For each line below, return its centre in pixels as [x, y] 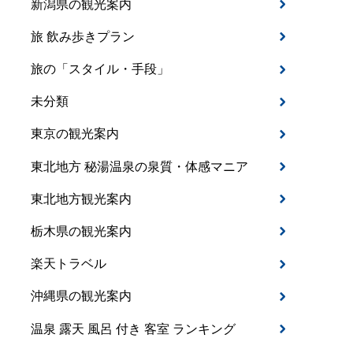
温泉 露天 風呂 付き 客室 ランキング [134, 329]
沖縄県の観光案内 [82, 296]
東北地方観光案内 [82, 199]
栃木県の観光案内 [82, 231]
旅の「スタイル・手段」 [100, 69]
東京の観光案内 [75, 134]
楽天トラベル [69, 264]
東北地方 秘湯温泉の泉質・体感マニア [140, 166]
